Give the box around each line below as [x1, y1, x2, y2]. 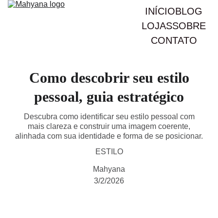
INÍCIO [145, 5, 175, 17]
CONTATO [150, 35, 197, 46]
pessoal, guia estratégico [34, 89, 184, 105]
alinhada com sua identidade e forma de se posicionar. [15, 132, 203, 140]
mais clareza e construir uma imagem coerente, [28, 122, 190, 130]
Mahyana [93, 165, 125, 173]
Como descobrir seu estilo [29, 70, 189, 86]
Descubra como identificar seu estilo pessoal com [23, 112, 195, 121]
